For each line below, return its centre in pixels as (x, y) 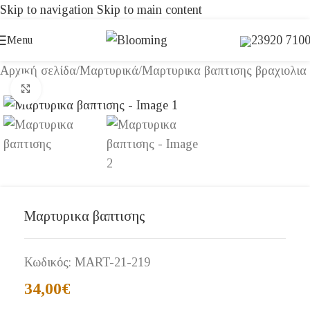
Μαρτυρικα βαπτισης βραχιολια (224, 71)
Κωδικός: (49, 262)
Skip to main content (149, 10)
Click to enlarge (80, 89)
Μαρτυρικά (109, 71)
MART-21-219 (112, 262)
